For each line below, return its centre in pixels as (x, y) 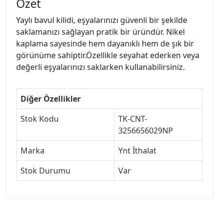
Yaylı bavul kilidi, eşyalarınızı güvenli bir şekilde (102, 20)
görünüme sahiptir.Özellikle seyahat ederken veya (108, 55)
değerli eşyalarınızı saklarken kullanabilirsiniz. (100, 67)
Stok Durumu (45, 170)
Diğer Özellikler (51, 99)
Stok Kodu (40, 119)
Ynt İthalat (137, 150)
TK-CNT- (133, 119)
